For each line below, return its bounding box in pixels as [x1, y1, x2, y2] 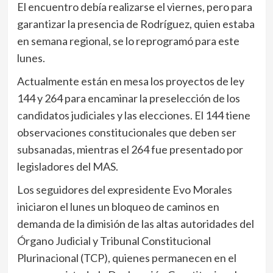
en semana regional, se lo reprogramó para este [16, 34, 239, 48]
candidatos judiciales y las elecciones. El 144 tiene [16, 108, 250, 122]
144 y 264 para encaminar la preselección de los [16, 91, 240, 105]
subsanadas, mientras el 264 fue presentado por [16, 142, 243, 156]
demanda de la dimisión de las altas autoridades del [16, 216, 254, 230]
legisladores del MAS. [16, 159, 118, 173]
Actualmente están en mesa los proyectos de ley [16, 74, 244, 88]
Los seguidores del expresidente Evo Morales [16, 182, 232, 196]
